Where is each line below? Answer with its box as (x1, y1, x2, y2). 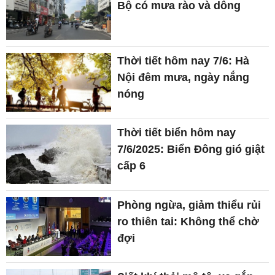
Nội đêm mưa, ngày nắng (117, 71, 250, 84)
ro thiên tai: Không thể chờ (117, 215, 260, 228)
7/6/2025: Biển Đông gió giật (117, 143, 265, 156)
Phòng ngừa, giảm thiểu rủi (117, 198, 261, 211)
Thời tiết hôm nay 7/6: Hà (117, 55, 250, 68)
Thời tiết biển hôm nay (117, 126, 236, 139)
